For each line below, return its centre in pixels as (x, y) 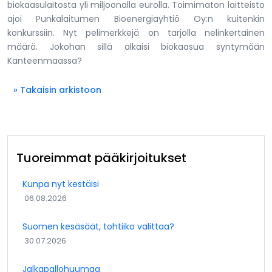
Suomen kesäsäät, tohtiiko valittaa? (98, 226)
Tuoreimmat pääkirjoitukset (101, 158)
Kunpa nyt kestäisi (61, 184)
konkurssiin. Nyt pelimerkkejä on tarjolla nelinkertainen (136, 32)
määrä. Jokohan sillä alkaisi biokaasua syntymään (136, 46)
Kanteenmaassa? (45, 60)
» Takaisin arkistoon (57, 90)
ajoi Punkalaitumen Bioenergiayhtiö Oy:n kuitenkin (136, 19)
